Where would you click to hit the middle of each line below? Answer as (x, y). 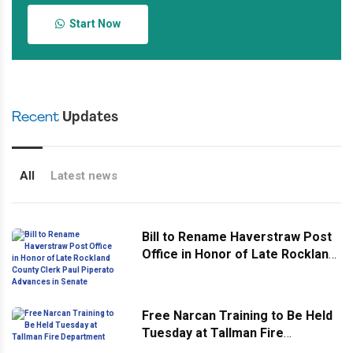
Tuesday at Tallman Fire (213, 333)
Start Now (93, 24)
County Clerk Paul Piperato (223, 271)
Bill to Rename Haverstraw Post (237, 237)
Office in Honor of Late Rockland (239, 254)
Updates (89, 118)
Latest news (84, 176)
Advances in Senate (201, 289)
